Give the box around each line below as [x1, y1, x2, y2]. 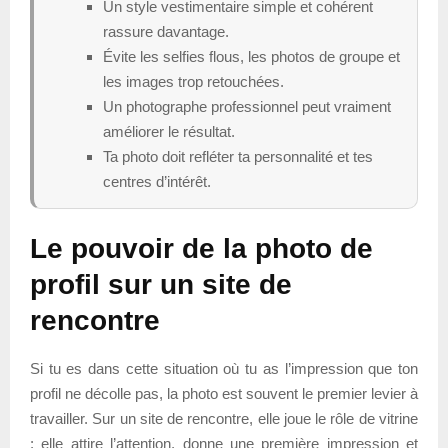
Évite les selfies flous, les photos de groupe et [103, 47, 400, 65]
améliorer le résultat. [103, 122, 235, 140]
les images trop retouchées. [103, 72, 284, 90]
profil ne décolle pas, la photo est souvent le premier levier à [30, 384, 418, 402]
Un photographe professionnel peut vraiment [103, 97, 391, 115]
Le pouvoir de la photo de [30, 232, 373, 264]
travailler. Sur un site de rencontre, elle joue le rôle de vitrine [30, 409, 418, 427]
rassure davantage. [103, 22, 229, 40]
